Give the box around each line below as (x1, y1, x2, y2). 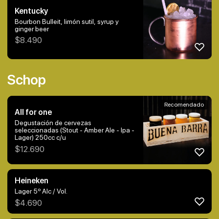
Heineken (15, 176, 48, 186)
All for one (15, 108, 52, 117)
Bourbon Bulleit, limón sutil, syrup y (15, 17, 119, 25)
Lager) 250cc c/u (15, 133, 66, 142)
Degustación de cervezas (15, 119, 91, 127)
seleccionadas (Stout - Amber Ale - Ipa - (15, 126, 60, 134)
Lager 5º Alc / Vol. (15, 187, 67, 196)
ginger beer (15, 24, 49, 33)
